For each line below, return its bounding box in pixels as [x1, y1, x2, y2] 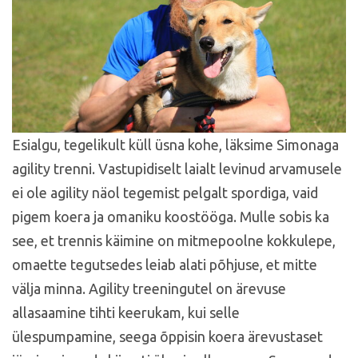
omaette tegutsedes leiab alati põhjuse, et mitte [12, 256, 317, 272]
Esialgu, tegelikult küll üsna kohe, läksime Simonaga [12, 136, 339, 153]
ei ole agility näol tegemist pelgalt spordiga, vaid [12, 184, 318, 201]
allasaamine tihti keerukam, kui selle [12, 304, 240, 320]
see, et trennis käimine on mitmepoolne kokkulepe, [12, 232, 336, 249]
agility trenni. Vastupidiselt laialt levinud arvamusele [12, 160, 342, 177]
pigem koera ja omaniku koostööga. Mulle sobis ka [12, 208, 329, 225]
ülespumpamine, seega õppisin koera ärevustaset [12, 328, 323, 344]
